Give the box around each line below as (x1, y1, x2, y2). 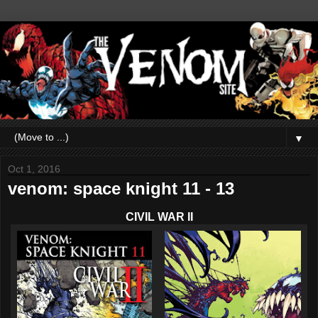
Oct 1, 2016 (8, 163, 60, 175)
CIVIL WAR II (125, 210, 193, 223)
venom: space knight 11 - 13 (8, 178, 234, 198)
